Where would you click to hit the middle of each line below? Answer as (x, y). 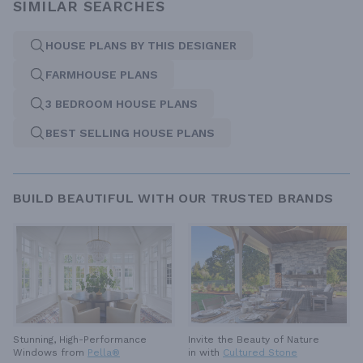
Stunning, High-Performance (80, 340)
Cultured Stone (260, 353)
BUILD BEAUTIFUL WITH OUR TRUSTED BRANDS (173, 199)
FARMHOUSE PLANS (102, 75)
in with (205, 353)
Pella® (104, 353)
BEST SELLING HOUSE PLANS (130, 133)
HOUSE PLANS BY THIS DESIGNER (141, 46)
